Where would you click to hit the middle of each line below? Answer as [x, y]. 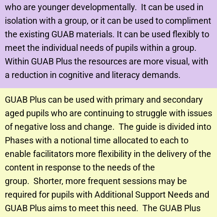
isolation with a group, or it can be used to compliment [108, 21]
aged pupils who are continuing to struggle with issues [108, 113]
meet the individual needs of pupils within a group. [102, 48]
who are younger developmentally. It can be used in [104, 7]
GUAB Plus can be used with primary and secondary [104, 100]
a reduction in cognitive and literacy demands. [93, 75]
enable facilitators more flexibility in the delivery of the [108, 154]
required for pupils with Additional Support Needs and [107, 195]
